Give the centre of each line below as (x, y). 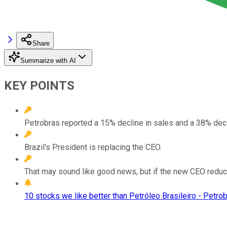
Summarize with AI (48, 60)
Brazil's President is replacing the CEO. (93, 147)
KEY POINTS (39, 85)
